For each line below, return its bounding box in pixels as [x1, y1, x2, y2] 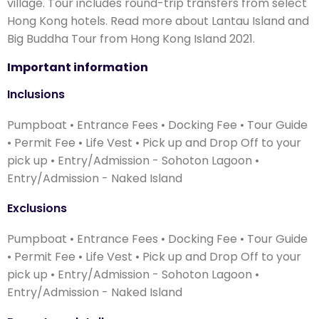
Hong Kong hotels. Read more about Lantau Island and [7, 12, 309, 29]
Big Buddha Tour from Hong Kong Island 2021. [7, 30, 255, 47]
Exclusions [7, 199, 67, 216]
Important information [7, 58, 148, 75]
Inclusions [7, 85, 65, 103]
